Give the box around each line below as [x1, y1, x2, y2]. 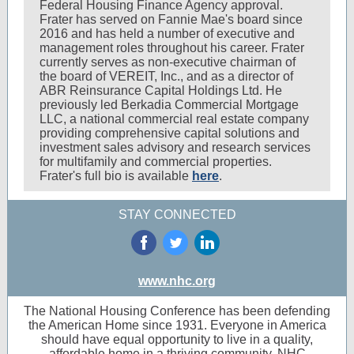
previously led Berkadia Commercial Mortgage [40, 98, 299, 111]
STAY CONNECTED [118, 208, 236, 221]
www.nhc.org [138, 274, 216, 288]
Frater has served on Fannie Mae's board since [40, 13, 303, 26]
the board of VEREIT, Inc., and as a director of [40, 70, 293, 83]
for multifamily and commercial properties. [40, 155, 272, 168]
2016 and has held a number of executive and [40, 27, 295, 40]
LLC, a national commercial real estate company [40, 112, 309, 126]
